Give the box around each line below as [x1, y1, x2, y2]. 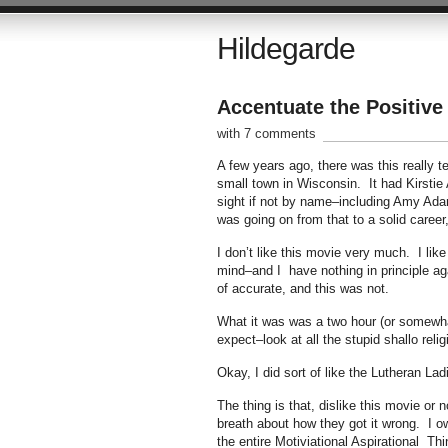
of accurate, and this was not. [216, 281, 389, 296]
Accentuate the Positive [216, 96, 443, 118]
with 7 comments [216, 126, 316, 141]
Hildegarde [216, 32, 355, 65]
